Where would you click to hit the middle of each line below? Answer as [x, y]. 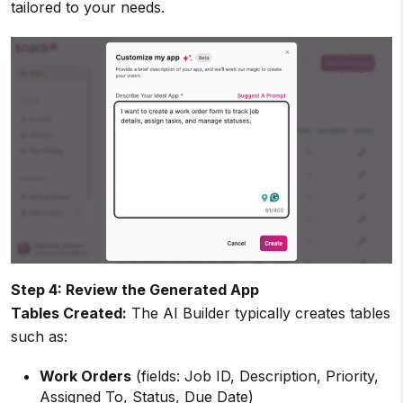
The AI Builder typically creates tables [259, 313]
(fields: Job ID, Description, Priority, [255, 376]
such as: [39, 337]
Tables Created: [69, 313]
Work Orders [85, 376]
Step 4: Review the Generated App [135, 290]
